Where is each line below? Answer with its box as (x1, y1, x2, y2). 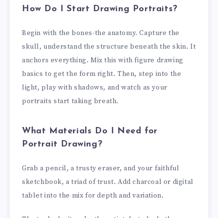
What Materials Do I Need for (22, 127, 158, 136)
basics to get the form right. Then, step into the (22, 70, 182, 79)
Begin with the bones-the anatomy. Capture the (22, 29, 180, 38)
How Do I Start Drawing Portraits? (22, 4, 178, 14)
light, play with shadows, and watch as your (22, 83, 167, 92)
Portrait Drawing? (22, 140, 103, 149)
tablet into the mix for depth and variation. (22, 191, 164, 200)
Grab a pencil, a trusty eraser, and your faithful (22, 164, 180, 173)
